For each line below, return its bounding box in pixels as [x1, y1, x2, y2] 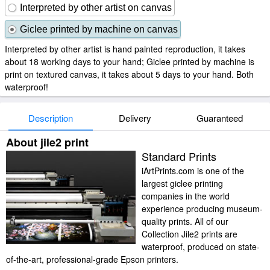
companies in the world [142, 190, 230, 202]
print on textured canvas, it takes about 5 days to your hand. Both [5, 68, 254, 80]
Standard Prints [142, 148, 216, 164]
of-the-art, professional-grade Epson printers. [6, 253, 178, 265]
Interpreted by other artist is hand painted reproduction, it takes [5, 43, 245, 55]
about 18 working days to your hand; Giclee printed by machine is [5, 55, 254, 67]
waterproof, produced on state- [142, 240, 260, 253]
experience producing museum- [142, 202, 263, 215]
